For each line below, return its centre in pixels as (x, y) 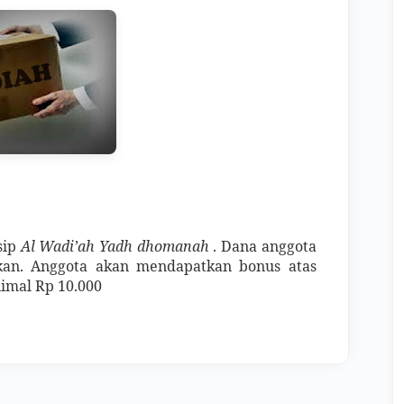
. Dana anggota (262, 246)
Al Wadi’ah (58, 246)
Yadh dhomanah (154, 246)
